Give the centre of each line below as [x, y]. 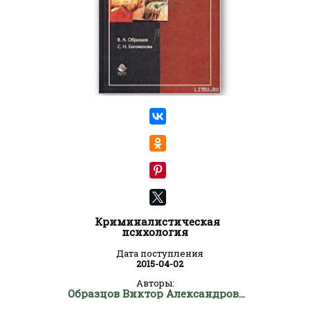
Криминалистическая [157, 221]
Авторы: [155, 283]
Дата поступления [160, 253]
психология [155, 232]
